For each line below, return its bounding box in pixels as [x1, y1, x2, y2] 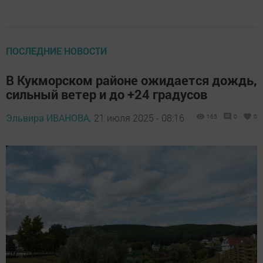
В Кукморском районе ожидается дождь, [6, 71, 257, 89]
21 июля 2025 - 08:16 [94, 111, 184, 124]
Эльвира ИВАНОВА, [6, 111, 91, 124]
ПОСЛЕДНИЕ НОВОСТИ [6, 44, 107, 57]
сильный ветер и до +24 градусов [6, 85, 207, 103]
